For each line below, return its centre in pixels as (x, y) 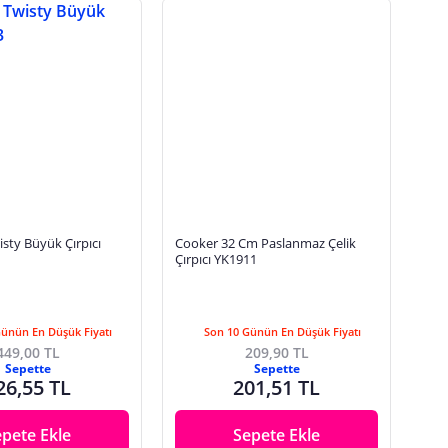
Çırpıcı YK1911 (216, 259)
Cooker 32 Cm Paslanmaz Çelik (266, 243)
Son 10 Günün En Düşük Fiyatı (283, 332)
